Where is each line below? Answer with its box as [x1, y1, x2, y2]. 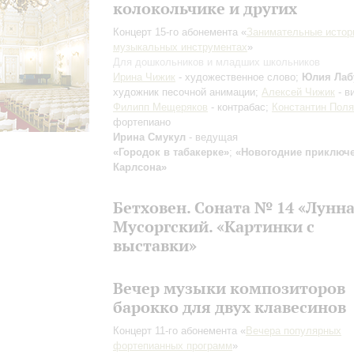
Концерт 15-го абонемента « [113, 26, 247, 38]
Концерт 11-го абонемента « [113, 325, 246, 337]
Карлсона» [113, 161, 167, 173]
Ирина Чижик [113, 71, 175, 83]
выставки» [113, 235, 197, 255]
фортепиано [113, 116, 171, 128]
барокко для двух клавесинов [113, 297, 346, 317]
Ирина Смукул [113, 131, 186, 143]
